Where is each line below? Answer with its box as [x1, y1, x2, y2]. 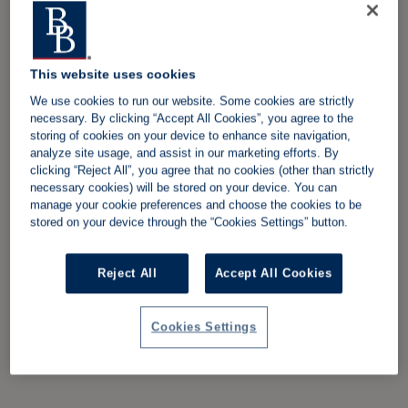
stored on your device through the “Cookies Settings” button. [30, 215, 349, 229]
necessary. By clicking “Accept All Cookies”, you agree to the [30, 111, 354, 126]
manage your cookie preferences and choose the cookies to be [30, 198, 362, 212]
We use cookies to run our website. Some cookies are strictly [30, 94, 355, 108]
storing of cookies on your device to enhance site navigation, [30, 128, 352, 143]
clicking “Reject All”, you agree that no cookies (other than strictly [30, 163, 375, 178]
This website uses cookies [30, 66, 197, 82]
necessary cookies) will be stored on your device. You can [30, 180, 338, 195]
